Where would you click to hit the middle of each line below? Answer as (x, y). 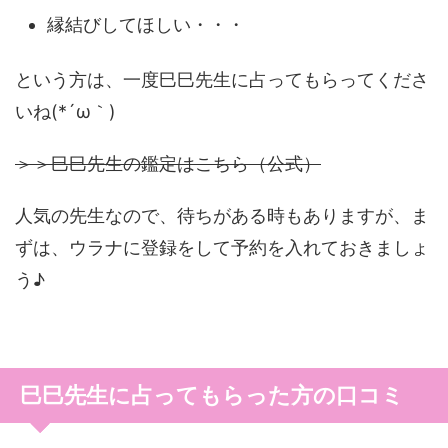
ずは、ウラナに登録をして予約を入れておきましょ (222, 247)
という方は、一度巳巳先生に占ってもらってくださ (222, 79)
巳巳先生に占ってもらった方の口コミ (212, 395)
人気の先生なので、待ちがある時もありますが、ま (222, 215)
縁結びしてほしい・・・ (146, 24)
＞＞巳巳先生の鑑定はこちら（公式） (168, 163)
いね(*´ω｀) (65, 111)
